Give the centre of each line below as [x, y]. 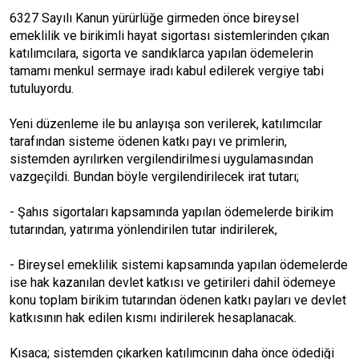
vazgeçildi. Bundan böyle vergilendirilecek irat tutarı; [154, 177]
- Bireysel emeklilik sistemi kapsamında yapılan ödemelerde [179, 265]
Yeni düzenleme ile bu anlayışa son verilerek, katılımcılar [166, 124]
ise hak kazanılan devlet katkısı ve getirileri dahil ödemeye [173, 282]
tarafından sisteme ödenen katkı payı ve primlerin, [148, 141]
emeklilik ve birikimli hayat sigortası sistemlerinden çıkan [169, 36]
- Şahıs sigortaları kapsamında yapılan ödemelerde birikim [171, 212]
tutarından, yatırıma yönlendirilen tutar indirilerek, [143, 230]
